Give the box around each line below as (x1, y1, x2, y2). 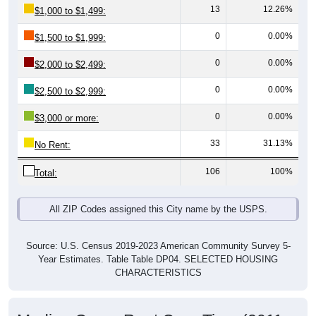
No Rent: (35, 124, 71, 135)
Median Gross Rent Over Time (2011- (17, 296, 288, 315)
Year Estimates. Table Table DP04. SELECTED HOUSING (38, 238, 278, 250)
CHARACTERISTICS (114, 252, 202, 263)
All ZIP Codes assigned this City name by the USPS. (49, 188, 267, 200)
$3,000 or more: (35, 97, 99, 109)
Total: (35, 152, 57, 164)
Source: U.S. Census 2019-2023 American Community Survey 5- (25, 225, 291, 236)
